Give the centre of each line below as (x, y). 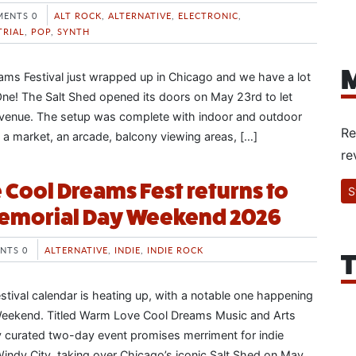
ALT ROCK (78, 15)
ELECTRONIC (208, 15)
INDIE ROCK (175, 249)
